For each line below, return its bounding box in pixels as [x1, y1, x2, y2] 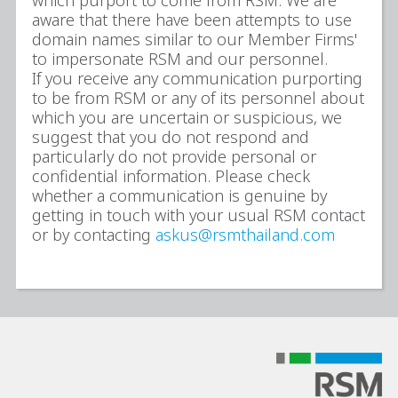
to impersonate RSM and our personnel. [32, 48, 337, 70]
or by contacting [32, 224, 155, 246]
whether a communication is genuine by [32, 185, 327, 207]
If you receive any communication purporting [32, 68, 362, 90]
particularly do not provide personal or [32, 146, 316, 168]
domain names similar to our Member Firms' [32, 28, 357, 51]
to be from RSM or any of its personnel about [32, 87, 364, 109]
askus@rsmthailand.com [155, 224, 335, 246]
